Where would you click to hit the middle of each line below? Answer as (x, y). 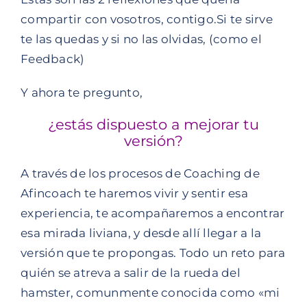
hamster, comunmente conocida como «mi (150, 292)
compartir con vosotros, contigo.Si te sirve (147, 19)
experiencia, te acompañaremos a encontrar (153, 213)
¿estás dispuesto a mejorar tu (153, 125)
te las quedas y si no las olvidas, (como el (141, 39)
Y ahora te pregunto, (82, 92)
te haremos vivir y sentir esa (164, 193)
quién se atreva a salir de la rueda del (131, 272)
